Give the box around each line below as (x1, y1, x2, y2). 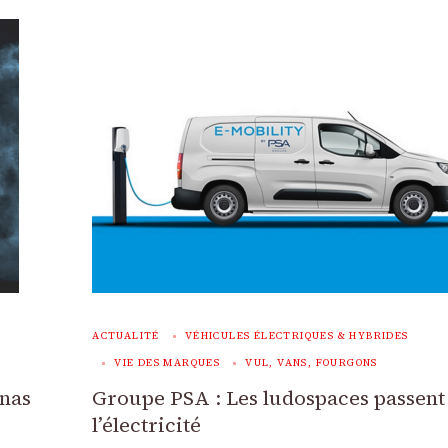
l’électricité (92, 411, 202, 439)
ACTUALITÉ (92, 329, 160, 342)
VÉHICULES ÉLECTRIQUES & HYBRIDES (184, 329, 409, 342)
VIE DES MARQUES (114, 356, 221, 369)
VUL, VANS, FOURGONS (245, 356, 378, 369)
